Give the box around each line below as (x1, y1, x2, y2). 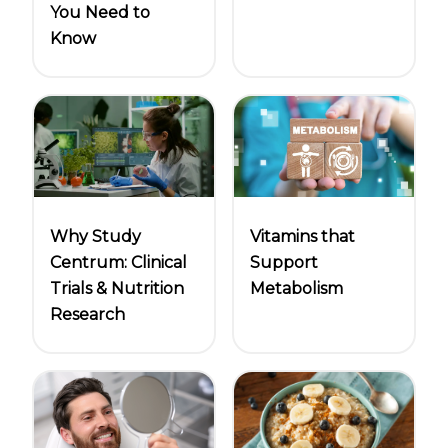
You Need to (50, 2, 150, 22)
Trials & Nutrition (50, 279, 184, 299)
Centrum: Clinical (50, 253, 187, 273)
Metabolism (250, 279, 343, 299)
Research (50, 305, 125, 325)
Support (250, 253, 318, 273)
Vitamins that (250, 227, 355, 247)
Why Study (50, 227, 141, 247)
